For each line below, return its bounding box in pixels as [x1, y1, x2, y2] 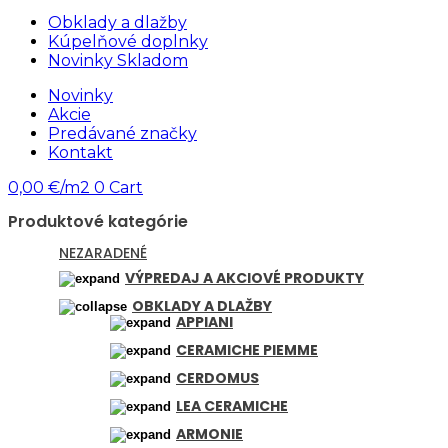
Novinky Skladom [48, 50, 188, 70]
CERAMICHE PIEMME [176, 339, 318, 360]
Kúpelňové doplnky [48, 31, 208, 51]
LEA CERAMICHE [176, 395, 288, 416]
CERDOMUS [176, 367, 259, 388]
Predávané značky [48, 123, 197, 143]
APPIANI [176, 311, 233, 332]
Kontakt [48, 142, 113, 162]
